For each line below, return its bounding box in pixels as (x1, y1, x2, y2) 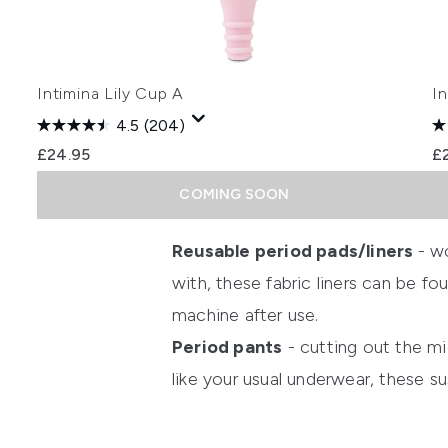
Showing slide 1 (36, 239, 159, 262)
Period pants (172, 336, 283, 359)
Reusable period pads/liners (172, 240, 418, 263)
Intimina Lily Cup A (37, 84, 185, 104)
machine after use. (172, 304, 319, 327)
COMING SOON (179, 186, 290, 204)
